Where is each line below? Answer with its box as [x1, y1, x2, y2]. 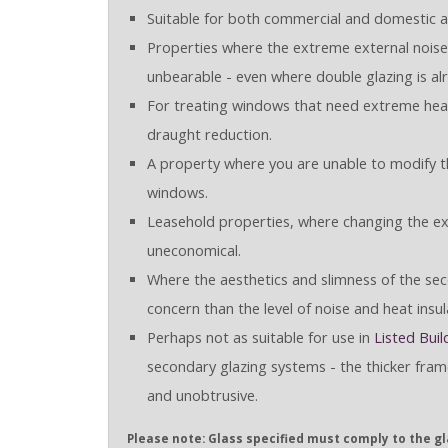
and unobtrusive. [146, 385, 258, 405]
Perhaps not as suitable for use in [146, 327, 374, 347]
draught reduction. [146, 124, 272, 144]
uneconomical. [146, 240, 241, 260]
